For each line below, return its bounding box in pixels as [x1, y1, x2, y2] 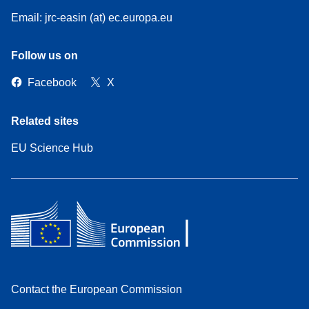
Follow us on [11, 49, 78, 61]
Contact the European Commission [11, 283, 182, 295]
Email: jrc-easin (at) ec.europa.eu [11, 11, 172, 23]
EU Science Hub [11, 141, 93, 154]
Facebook [28, 77, 77, 89]
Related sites [11, 114, 79, 127]
